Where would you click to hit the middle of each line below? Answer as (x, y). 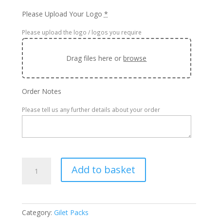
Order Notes (41, 91)
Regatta (34, 174)
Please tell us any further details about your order (91, 110)
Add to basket (103, 170)
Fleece (31, 197)
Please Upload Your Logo (62, 14)
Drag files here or (95, 58)
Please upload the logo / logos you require (82, 32)
